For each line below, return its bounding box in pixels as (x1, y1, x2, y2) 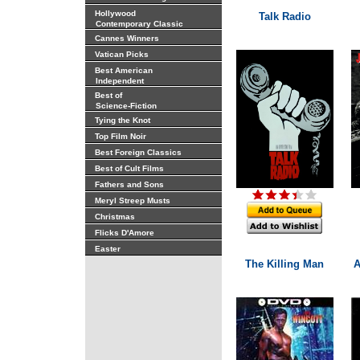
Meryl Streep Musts (94, 196, 170, 205)
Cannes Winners (94, 34, 159, 43)
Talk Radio (258, 10, 311, 22)
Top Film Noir (94, 132, 146, 141)
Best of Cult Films (94, 164, 164, 173)
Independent (88, 76, 144, 85)
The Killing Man (245, 258, 324, 270)
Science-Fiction (88, 101, 157, 110)
